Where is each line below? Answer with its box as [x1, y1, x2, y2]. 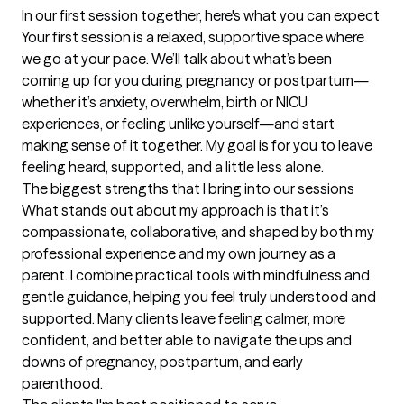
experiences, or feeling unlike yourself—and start [22, 115, 335, 133]
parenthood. [22, 374, 103, 393]
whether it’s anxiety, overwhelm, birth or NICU [22, 93, 308, 112]
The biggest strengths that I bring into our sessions [22, 179, 354, 198]
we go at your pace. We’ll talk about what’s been [22, 50, 332, 69]
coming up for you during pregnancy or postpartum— [22, 71, 369, 90]
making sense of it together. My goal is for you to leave [22, 136, 372, 155]
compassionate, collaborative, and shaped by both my [22, 223, 374, 242]
